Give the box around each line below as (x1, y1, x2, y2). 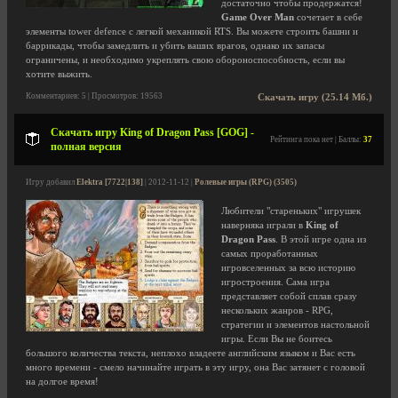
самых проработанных (221, 249, 318, 259)
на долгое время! (26, 377, 99, 386)
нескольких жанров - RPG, (221, 306, 333, 315)
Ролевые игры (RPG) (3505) (195, 178, 297, 187)
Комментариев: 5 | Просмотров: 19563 (26, 92, 163, 100)
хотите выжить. (26, 69, 92, 79)
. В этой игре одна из (275, 235, 366, 244)
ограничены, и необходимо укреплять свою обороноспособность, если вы (26, 55, 345, 65)
